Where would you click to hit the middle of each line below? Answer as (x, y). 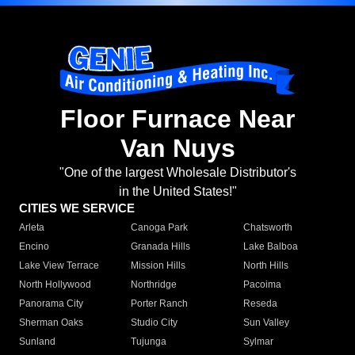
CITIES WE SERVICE (77, 208)
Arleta (32, 228)
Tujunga (149, 342)
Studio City (155, 323)
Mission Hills (158, 266)
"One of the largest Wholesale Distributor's (177, 173)
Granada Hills (161, 247)
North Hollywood (55, 285)
